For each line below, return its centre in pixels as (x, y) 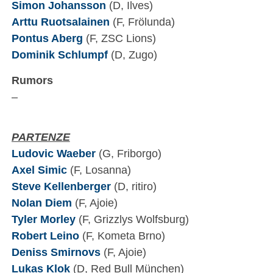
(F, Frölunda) (142, 22)
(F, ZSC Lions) (119, 38)
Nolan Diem (41, 203)
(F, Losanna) (99, 170)
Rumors (32, 80)
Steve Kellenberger (61, 186)
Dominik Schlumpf (59, 55)
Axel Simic (39, 170)
